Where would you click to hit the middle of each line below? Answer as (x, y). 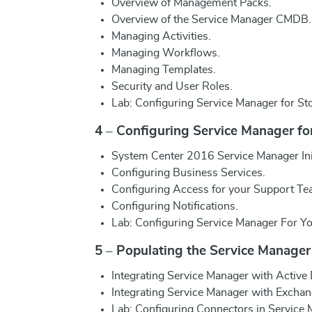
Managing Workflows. (166, 53)
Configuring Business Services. (188, 173)
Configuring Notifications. (175, 206)
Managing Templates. (164, 70)
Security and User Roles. (172, 86)
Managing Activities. (161, 36)
